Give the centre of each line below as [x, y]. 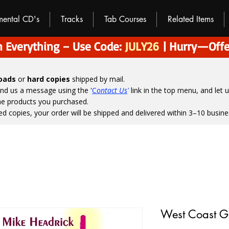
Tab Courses [125, 19]
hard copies [49, 79]
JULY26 [142, 46]
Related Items [190, 19]
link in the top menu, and [172, 90]
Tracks [72, 19]
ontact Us [112, 90]
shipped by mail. [97, 79]
